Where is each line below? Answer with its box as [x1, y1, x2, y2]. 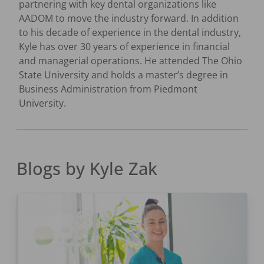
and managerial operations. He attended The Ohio [19, 54, 242, 68]
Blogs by [16, 156, 90, 180]
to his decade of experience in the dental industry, [19, 26, 241, 39]
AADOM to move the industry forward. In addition [19, 12, 239, 25]
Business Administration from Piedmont [19, 82, 197, 96]
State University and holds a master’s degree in [19, 68, 228, 82]
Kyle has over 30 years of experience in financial [19, 40, 230, 54]
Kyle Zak [90, 156, 157, 180]
